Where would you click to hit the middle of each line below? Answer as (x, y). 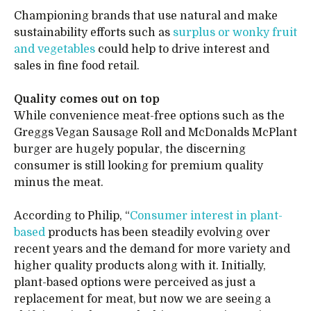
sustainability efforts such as (93, 33)
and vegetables (54, 49)
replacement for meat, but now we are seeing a (142, 299)
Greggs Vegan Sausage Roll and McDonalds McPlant (155, 133)
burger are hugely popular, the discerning (130, 149)
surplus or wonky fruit (235, 33)
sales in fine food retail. (78, 66)
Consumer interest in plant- (206, 216)
